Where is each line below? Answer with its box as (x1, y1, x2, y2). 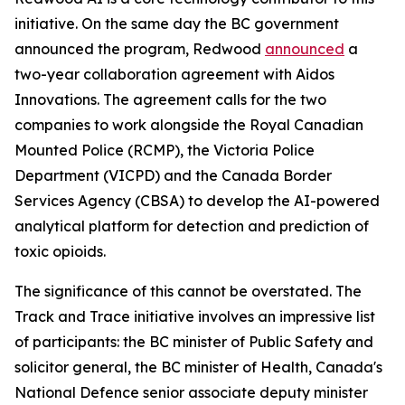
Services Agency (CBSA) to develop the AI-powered (14, 192, 380, 211)
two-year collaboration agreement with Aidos (14, 65, 334, 84)
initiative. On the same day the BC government (14, 14, 339, 33)
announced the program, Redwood (14, 40, 265, 59)
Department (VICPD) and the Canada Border (14, 166, 332, 185)
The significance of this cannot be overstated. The (14, 282, 362, 301)
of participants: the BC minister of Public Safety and (14, 333, 373, 352)
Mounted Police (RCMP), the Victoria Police (14, 141, 315, 160)
